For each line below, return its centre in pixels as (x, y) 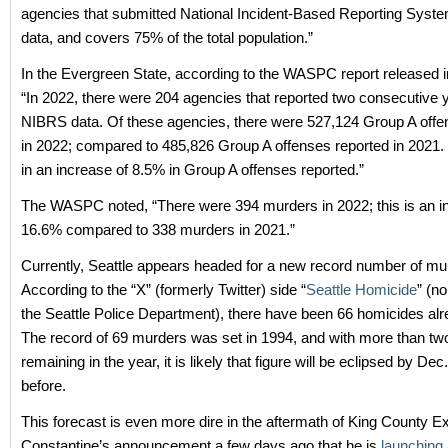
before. (43, 385)
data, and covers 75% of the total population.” (167, 37)
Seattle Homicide (361, 289)
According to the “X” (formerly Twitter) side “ (163, 289)
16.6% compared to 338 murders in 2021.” (158, 229)
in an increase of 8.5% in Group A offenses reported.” (192, 169)
